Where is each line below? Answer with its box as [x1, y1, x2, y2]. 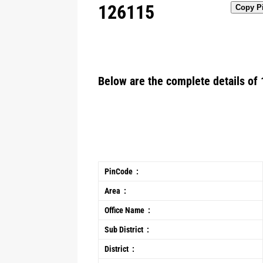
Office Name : [104, 205, 150, 215]
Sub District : [104, 225, 149, 234]
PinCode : [104, 167, 139, 176]
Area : [104, 186, 126, 195]
